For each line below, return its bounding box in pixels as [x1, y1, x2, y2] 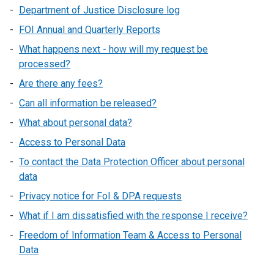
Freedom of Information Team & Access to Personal [19, 229, 242, 241]
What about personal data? [19, 117, 132, 128]
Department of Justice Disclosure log [19, 4, 180, 16]
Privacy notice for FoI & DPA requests [19, 190, 182, 202]
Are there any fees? [19, 78, 103, 89]
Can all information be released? [19, 97, 157, 109]
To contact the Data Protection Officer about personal [19, 156, 245, 168]
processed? [19, 58, 70, 70]
